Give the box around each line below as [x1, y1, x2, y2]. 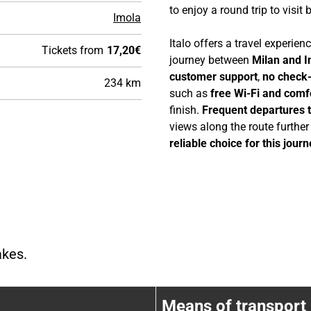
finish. [169, 103, 202, 117]
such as [169, 86, 210, 100]
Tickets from [42, 43, 103, 57]
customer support [169, 69, 258, 83]
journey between [169, 53, 252, 67]
